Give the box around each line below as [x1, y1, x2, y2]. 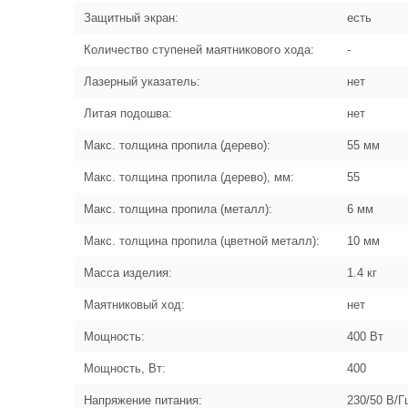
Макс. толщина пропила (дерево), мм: [84, 170, 294, 184]
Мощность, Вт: [84, 362, 166, 375]
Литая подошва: [84, 107, 172, 120]
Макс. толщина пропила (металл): [84, 202, 272, 216]
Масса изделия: [84, 266, 172, 280]
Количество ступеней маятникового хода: [84, 43, 314, 56]
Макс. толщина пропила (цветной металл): [84, 234, 320, 248]
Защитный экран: [84, 11, 178, 25]
